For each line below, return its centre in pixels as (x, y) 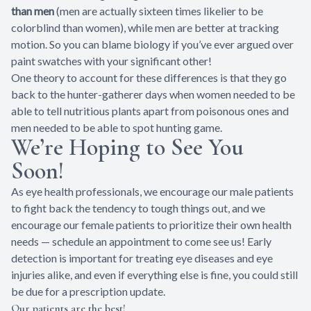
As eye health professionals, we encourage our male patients (152, 191)
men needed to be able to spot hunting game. (117, 127)
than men (33, 10)
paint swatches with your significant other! (111, 60)
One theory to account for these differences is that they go (149, 77)
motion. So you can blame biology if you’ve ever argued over (152, 44)
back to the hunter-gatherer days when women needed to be (153, 94)
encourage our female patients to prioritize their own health (151, 224)
